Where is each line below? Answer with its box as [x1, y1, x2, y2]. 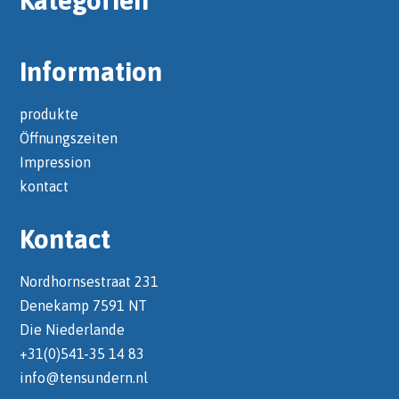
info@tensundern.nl [20, 369, 149, 386]
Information [20, 55, 163, 86]
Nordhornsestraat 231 [20, 273, 159, 289]
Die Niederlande [20, 321, 126, 338]
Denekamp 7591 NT [20, 297, 148, 313]
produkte [20, 105, 79, 122]
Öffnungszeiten [20, 129, 118, 146]
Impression [20, 153, 92, 170]
